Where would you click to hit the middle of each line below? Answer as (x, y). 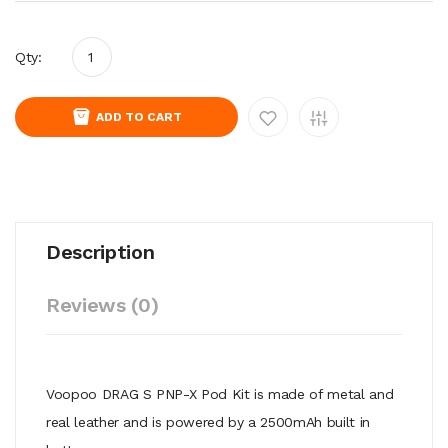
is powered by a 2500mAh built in (261, 421)
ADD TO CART (139, 116)
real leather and (99, 421)
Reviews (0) (102, 304)
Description (100, 251)
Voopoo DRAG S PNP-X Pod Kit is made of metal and (220, 393)
